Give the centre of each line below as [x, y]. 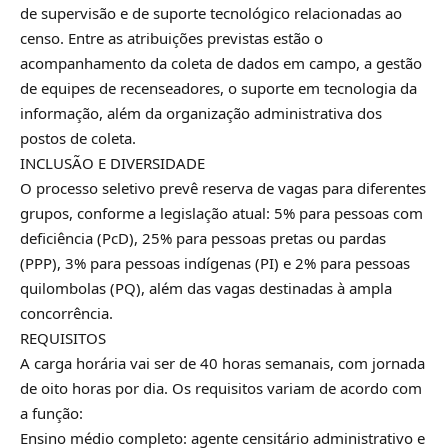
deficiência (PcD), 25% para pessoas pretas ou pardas [203, 237]
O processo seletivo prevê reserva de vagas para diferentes [223, 187]
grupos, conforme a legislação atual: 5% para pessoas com [221, 212]
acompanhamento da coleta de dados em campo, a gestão [221, 62]
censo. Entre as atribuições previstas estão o [171, 37]
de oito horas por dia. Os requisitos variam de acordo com [221, 387]
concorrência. [66, 312]
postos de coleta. [78, 137]
